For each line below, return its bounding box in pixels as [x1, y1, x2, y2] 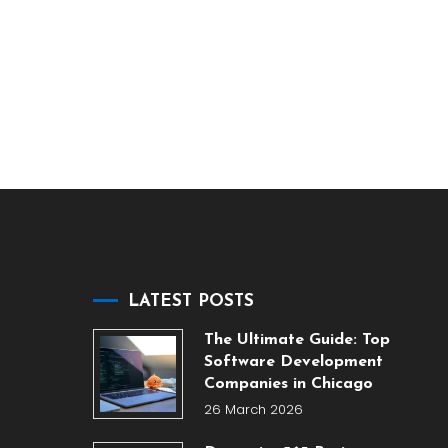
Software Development [203, 354, 383, 370]
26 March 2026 [203, 400, 303, 419]
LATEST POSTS [128, 293, 255, 310]
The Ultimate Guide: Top [203, 332, 390, 348]
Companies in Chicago [203, 376, 373, 392]
